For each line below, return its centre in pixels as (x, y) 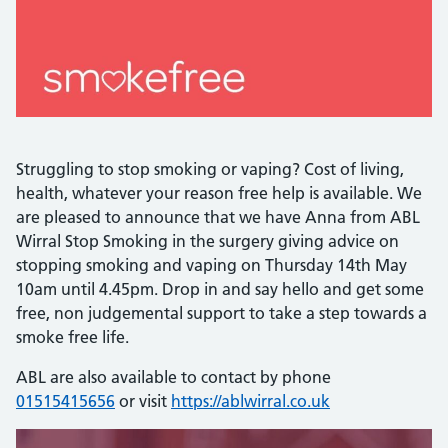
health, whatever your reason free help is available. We (219, 193)
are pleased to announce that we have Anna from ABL (218, 217)
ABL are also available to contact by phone (173, 377)
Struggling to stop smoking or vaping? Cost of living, (210, 169)
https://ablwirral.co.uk (250, 401)
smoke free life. (72, 337)
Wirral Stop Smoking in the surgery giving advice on (207, 241)
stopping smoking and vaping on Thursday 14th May (211, 265)
